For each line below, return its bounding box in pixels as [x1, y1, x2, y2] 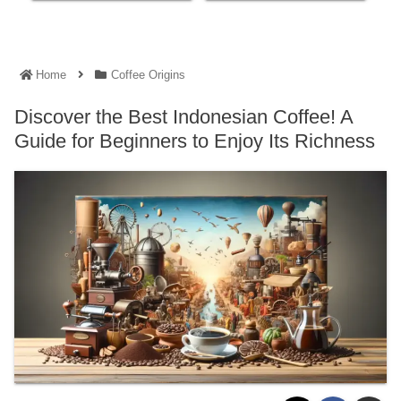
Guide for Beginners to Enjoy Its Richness [14, 130, 375, 153]
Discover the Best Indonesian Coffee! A [14, 106, 353, 129]
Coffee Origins [110, 68, 185, 82]
